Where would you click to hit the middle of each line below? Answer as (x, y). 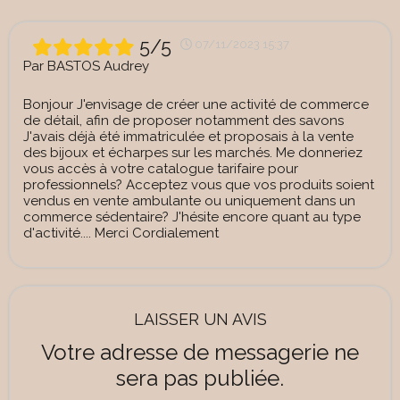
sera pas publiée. (200, 378)
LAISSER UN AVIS (200, 319)
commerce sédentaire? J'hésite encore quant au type (192, 217)
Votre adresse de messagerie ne (200, 352)
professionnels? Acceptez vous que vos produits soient (199, 185)
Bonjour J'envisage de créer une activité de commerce (196, 105)
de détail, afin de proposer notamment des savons (183, 121)
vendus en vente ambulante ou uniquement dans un (189, 201)
